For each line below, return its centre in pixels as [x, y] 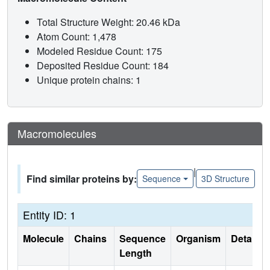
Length [136, 253]
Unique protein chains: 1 [89, 80]
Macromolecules [57, 133]
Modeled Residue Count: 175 [101, 51]
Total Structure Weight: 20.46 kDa [110, 22]
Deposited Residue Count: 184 [104, 65]
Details [246, 238]
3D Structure [225, 179]
